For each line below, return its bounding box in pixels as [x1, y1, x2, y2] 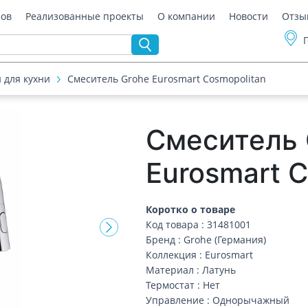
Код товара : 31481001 [146, 218, 252, 231]
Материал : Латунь [146, 263, 236, 276]
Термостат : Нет [146, 278, 221, 291]
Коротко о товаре [146, 203, 236, 216]
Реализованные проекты [25, 10, 144, 23]
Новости [229, 10, 269, 23]
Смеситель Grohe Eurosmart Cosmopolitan [67, 72, 266, 85]
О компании [157, 10, 216, 23]
